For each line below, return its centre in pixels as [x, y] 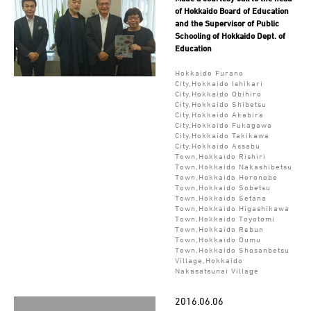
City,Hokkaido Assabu [217, 145]
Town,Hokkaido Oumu [218, 239]
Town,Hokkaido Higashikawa [232, 208]
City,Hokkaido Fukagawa [223, 124]
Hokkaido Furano [209, 72]
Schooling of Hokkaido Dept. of [230, 35]
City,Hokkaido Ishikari [219, 83]
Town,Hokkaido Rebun [219, 228]
